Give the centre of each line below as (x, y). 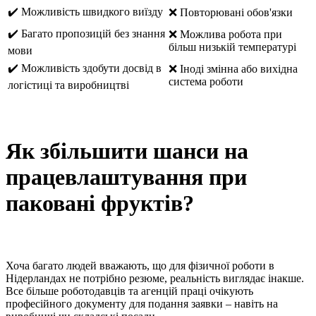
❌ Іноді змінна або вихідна (233, 69)
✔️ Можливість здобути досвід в (85, 68)
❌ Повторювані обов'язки (231, 13)
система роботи (206, 82)
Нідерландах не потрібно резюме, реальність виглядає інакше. (155, 278)
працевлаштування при (126, 177)
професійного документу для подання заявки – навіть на (142, 303)
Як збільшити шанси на (127, 151)
